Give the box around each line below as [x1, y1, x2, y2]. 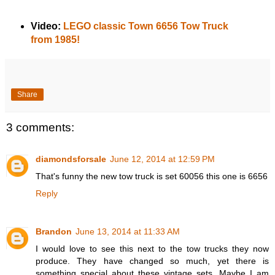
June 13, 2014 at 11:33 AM [76, 227, 180, 237]
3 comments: [6, 120, 74, 134]
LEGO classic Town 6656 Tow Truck [63, 20, 228, 31]
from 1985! [30, 34, 80, 45]
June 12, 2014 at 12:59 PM [110, 154, 215, 165]
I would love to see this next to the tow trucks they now [36, 244, 269, 254]
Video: [30, 20, 63, 31]
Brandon [36, 227, 72, 237]
